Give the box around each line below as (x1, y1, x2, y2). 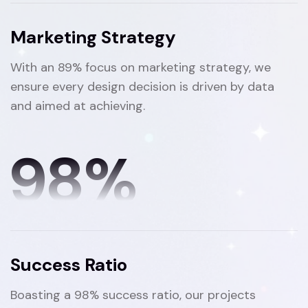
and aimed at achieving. (10, 97, 145, 114)
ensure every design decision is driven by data (10, 78, 274, 95)
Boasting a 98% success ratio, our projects (10, 286, 256, 303)
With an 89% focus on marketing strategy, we (10, 58, 271, 76)
